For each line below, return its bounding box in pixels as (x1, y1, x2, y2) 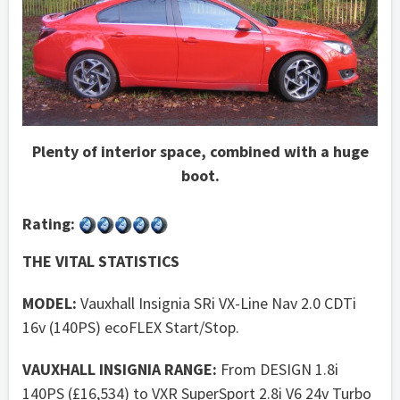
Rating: (22, 212, 75, 234)
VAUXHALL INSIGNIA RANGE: (22, 358, 217, 379)
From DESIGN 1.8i (217, 358, 338, 379)
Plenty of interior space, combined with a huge (31, 140, 369, 162)
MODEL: (22, 292, 77, 313)
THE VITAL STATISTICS (22, 250, 179, 271)
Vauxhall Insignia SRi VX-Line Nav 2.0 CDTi (77, 292, 356, 313)
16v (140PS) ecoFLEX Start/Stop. (22, 316, 239, 337)
